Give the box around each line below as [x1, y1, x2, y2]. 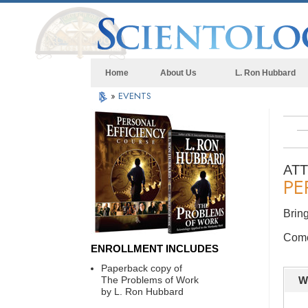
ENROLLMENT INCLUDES [91, 243, 219, 255]
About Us [159, 68, 197, 78]
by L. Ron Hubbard [101, 286, 184, 298]
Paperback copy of [101, 263, 182, 274]
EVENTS [118, 89, 152, 102]
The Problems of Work [101, 274, 199, 286]
